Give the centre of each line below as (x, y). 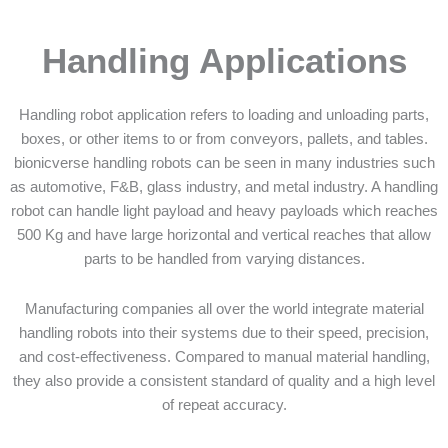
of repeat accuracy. (224, 404)
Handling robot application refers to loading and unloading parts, (224, 115)
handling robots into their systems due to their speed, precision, (224, 332)
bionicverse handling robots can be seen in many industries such (224, 163)
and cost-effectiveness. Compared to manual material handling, (224, 356)
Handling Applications (224, 60)
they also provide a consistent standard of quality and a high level (224, 380)
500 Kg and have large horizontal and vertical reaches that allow (224, 235)
